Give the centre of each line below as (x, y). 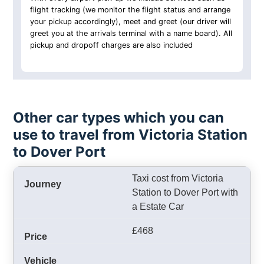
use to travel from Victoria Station (131, 135)
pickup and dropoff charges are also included (112, 45)
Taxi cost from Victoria (178, 178)
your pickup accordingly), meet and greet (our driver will (131, 22)
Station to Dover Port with (185, 192)
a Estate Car (158, 207)
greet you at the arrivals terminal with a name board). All (131, 34)
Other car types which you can (119, 118)
